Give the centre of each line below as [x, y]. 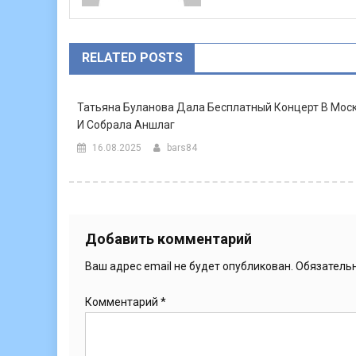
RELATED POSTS [132, 58]
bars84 [182, 148]
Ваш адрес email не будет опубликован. [189, 267]
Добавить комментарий [168, 239]
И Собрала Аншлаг [126, 125]
